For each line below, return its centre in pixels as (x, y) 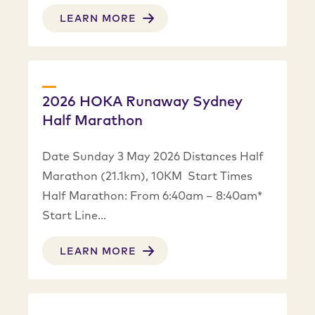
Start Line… (74, 216)
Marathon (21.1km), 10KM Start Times (147, 176)
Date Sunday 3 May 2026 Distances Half (153, 156)
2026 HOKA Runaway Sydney (142, 101)
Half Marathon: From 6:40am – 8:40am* (152, 196)
